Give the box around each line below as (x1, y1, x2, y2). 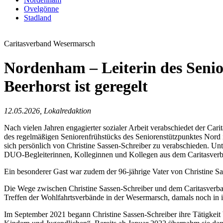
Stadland (24, 13, 51, 22)
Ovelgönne (24, 4, 59, 13)
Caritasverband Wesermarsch (4, 39, 95, 48)
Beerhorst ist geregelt (4, 77, 148, 96)
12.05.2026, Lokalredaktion (4, 106, 91, 115)
